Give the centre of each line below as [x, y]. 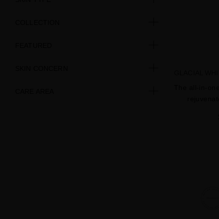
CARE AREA [35, 91]
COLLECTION [38, 22]
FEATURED [34, 45]
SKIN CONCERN [42, 68]
